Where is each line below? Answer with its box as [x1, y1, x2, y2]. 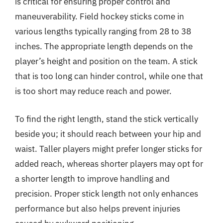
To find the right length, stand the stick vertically [15, 113, 198, 124]
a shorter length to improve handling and [15, 173, 170, 184]
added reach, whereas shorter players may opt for [15, 158, 203, 169]
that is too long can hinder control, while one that [15, 71, 203, 82]
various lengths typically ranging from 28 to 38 [15, 26, 191, 37]
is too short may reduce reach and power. [15, 86, 172, 97]
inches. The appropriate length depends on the [15, 41, 193, 52]
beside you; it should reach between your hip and [15, 128, 201, 139]
